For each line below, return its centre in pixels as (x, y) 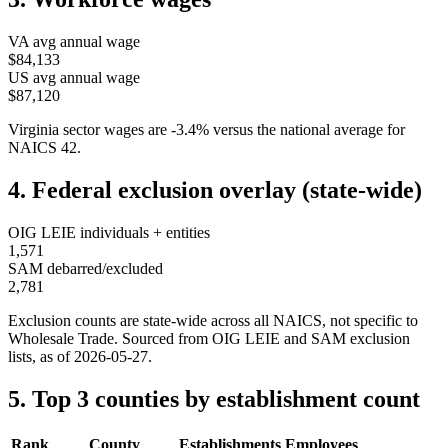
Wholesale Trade (61, 339)
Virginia (33, 130)
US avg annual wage (74, 78)
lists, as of (41, 357)
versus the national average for (309, 130)
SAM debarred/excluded (85, 269)
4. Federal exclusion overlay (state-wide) (215, 190)
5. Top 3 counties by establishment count (214, 398)
